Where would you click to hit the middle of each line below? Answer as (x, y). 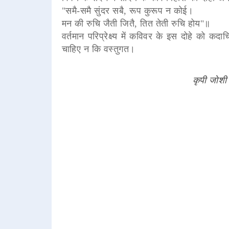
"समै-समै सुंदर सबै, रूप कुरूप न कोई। (128, 10)
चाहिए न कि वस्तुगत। (98, 49)
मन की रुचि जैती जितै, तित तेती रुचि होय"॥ (136, 23)
